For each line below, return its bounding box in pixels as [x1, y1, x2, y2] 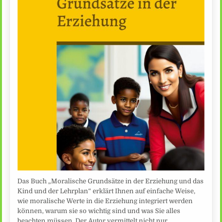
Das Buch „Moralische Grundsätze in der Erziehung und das [17, 177, 204, 185]
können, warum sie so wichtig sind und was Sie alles [17, 207, 181, 215]
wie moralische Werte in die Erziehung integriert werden [17, 197, 193, 205]
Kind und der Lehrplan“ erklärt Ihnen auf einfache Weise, [17, 187, 196, 195]
